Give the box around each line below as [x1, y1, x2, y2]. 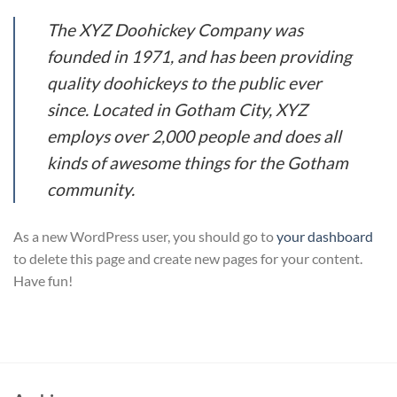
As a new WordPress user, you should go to [13, 227, 276, 245]
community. [47, 178, 135, 199]
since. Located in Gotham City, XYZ [47, 98, 307, 120]
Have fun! [13, 271, 73, 289]
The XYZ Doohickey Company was [47, 19, 303, 40]
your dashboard [276, 227, 373, 245]
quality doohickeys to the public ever [47, 72, 322, 93]
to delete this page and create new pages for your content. [13, 249, 362, 267]
